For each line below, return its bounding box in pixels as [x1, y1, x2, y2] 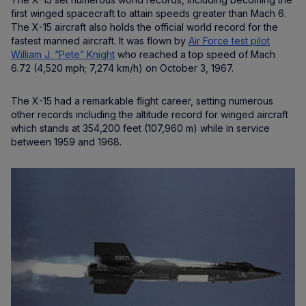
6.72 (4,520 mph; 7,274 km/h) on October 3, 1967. [11, 62, 234, 74]
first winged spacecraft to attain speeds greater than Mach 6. [11, 8, 286, 19]
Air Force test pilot [189, 35, 270, 46]
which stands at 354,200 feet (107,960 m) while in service [11, 122, 270, 134]
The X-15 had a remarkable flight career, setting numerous [11, 95, 273, 107]
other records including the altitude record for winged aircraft [11, 109, 288, 120]
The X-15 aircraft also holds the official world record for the [11, 21, 278, 33]
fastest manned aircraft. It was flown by [11, 35, 189, 46]
